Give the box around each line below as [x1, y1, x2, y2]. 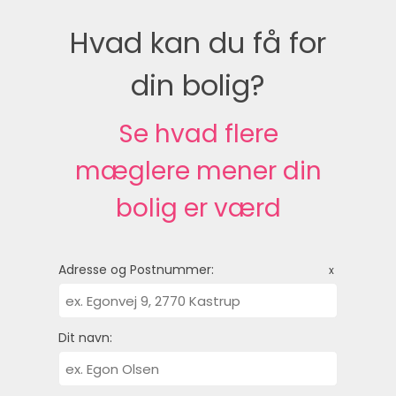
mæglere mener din [74, 154, 322, 189]
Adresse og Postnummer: [58, 261, 214, 279]
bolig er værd [115, 191, 281, 226]
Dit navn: [58, 329, 112, 347]
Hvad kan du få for [70, 23, 326, 64]
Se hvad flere [118, 117, 278, 152]
